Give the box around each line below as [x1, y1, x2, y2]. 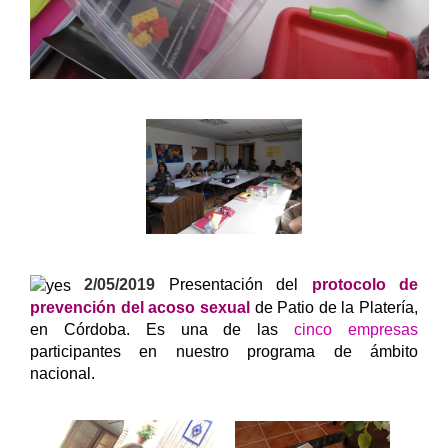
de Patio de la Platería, [254, 299, 418, 317]
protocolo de [311, 276, 419, 294]
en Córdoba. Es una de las [30, 321, 295, 339]
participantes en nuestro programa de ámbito [30, 343, 418, 361]
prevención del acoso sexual [30, 299, 255, 317]
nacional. [30, 365, 99, 383]
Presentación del [168, 276, 312, 294]
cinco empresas [294, 321, 419, 339]
